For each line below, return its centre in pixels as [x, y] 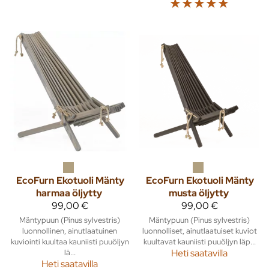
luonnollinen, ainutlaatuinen [70, 230]
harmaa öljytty [69, 193]
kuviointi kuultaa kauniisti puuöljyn [70, 241]
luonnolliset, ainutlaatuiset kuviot [199, 230]
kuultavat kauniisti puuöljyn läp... [199, 241]
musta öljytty [199, 193]
